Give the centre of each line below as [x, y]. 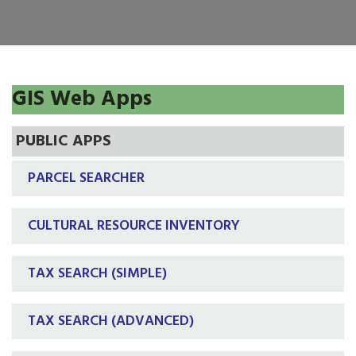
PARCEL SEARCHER [86, 178]
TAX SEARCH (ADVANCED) [111, 321]
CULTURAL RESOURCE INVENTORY [134, 226]
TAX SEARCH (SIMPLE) [97, 274]
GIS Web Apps [82, 100]
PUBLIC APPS [64, 141]
